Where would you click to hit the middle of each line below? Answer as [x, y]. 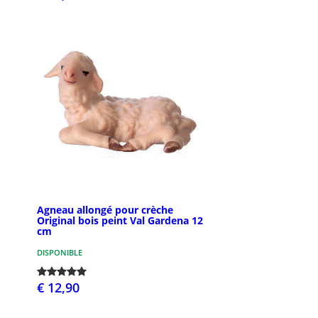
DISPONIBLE [60, 252]
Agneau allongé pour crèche [105, 209]
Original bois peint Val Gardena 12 [120, 220]
